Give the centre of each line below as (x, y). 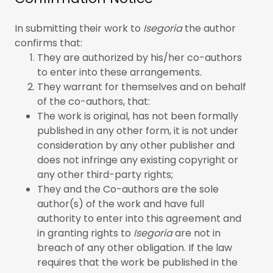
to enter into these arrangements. (119, 72)
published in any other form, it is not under (137, 131)
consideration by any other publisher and (136, 145)
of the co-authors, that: (93, 101)
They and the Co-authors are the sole (128, 189)
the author (210, 28)
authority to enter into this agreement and (139, 218)
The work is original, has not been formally (137, 116)
